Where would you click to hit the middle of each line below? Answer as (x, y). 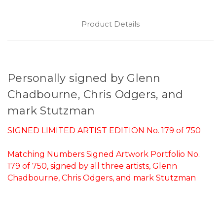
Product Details (110, 24)
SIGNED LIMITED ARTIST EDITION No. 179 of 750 (105, 130)
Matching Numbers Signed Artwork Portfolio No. (104, 154)
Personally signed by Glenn (84, 78)
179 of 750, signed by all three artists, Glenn (92, 166)
